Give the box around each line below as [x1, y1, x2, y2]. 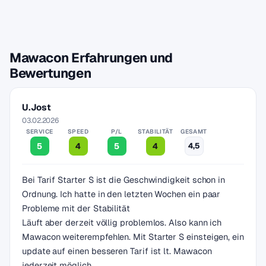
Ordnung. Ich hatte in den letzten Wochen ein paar [22, 188, 221, 199]
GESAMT [180, 128, 207, 135]
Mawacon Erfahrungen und [9, 49, 173, 66]
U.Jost [22, 102, 51, 113]
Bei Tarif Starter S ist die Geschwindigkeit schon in [22, 174, 226, 185]
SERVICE [26, 128, 53, 135]
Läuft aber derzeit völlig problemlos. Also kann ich [22, 217, 222, 228]
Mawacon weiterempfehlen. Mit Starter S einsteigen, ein [22, 231, 244, 242]
